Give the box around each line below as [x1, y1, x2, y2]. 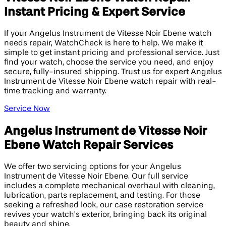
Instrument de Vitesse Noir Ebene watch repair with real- [4, 77, 216, 86]
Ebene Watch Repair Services [4, 139, 173, 151]
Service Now [4, 104, 50, 113]
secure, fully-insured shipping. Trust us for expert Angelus [4, 68, 222, 76]
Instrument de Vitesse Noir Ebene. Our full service [4, 172, 188, 181]
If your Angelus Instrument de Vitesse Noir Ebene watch [4, 29, 212, 38]
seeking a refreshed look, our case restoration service [4, 201, 203, 209]
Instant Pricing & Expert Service [4, 6, 185, 18]
